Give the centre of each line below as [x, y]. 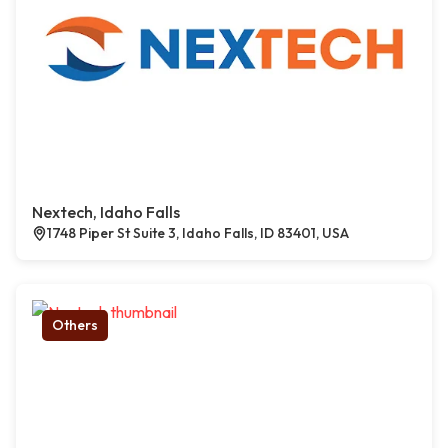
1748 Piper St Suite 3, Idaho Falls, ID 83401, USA [198, 233]
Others [75, 325]
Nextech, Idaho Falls [106, 212]
